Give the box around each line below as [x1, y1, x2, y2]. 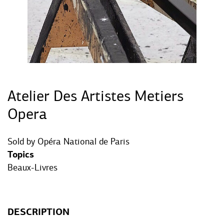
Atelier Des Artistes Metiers [7, 87, 183, 105]
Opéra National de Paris [37, 136, 129, 147]
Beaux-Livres [7, 162, 57, 173]
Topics [7, 149, 34, 160]
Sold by [7, 136, 37, 147]
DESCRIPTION [7, 205, 69, 218]
